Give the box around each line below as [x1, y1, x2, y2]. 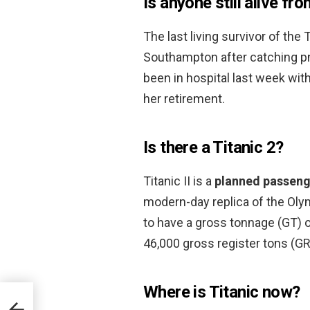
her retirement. [143, 91, 225, 106]
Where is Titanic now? [143, 282, 300, 302]
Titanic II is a [143, 173, 215, 188]
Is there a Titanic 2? [143, 137, 284, 157]
